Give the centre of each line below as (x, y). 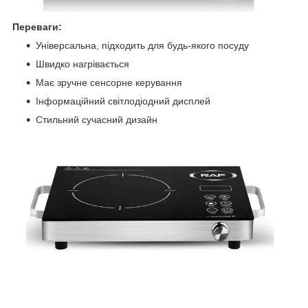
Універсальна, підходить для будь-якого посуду (142, 45)
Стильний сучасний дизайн (97, 119)
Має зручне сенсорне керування (109, 82)
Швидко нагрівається (82, 64)
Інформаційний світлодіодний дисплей (123, 101)
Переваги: (37, 26)
